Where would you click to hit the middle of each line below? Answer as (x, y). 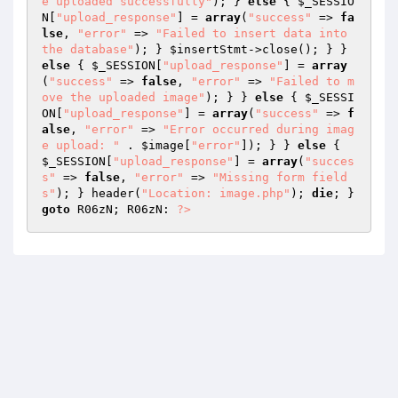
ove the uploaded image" (123, 97)
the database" (88, 49)
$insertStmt (209, 49)
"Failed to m (312, 81)
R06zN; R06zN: (123, 209)
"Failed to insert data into (251, 33)
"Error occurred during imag (259, 129)
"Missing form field (280, 177)
